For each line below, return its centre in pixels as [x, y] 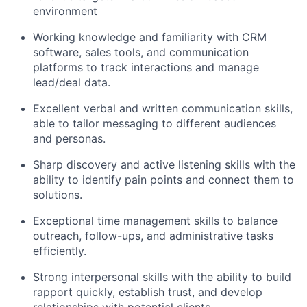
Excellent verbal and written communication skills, [163, 109]
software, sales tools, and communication [141, 52]
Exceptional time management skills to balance [155, 221]
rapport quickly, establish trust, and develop [148, 292]
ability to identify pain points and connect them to [163, 180]
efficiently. [60, 251]
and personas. [69, 139]
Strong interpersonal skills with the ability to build [162, 277]
